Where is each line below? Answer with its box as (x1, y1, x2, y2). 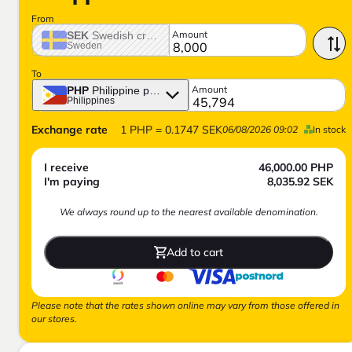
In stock (313, 123, 346, 136)
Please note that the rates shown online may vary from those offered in (31, 299, 339, 312)
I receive (44, 160, 89, 175)
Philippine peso (92, 84, 167, 97)
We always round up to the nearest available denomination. (59, 206, 318, 218)
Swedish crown (92, 29, 167, 42)
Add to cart (167, 245, 223, 260)
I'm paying (44, 174, 100, 189)
